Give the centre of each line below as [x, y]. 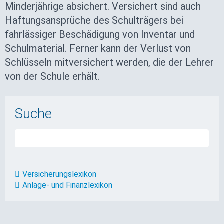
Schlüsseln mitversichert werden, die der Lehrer [109, 62]
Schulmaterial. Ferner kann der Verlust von [98, 48]
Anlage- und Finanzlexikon [67, 185]
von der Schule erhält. [52, 76]
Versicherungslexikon [59, 174]
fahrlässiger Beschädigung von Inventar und [100, 34]
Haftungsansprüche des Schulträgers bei [94, 20]
